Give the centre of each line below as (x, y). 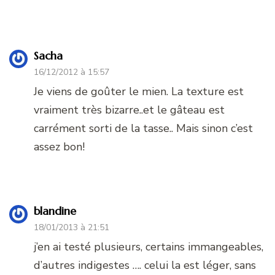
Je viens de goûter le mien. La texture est (139, 92)
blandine (55, 211)
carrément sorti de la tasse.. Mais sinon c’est (143, 129)
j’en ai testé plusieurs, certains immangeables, (149, 247)
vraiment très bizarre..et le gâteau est (129, 110)
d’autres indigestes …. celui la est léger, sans (145, 265)
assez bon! (59, 147)
